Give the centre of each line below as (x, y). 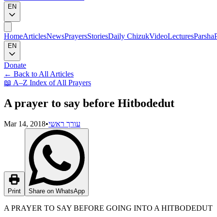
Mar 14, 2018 (25, 124)
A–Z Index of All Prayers (52, 83)
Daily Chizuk (129, 36)
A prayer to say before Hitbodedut (89, 103)
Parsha (204, 36)
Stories (98, 36)
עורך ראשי (64, 124)
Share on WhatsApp (57, 191)
